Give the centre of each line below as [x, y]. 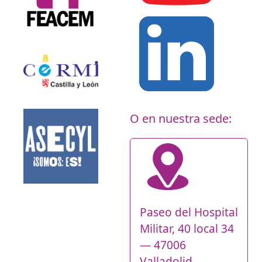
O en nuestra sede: [181, 118]
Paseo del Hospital [189, 212]
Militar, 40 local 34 [187, 228]
